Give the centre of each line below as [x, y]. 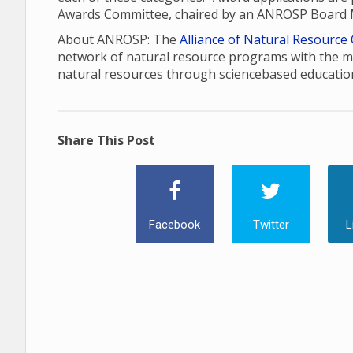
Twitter [271, 225]
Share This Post [106, 140]
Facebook [175, 225]
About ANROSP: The [119, 39]
